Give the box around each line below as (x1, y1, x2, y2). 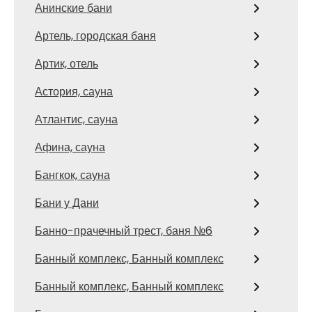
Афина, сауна (35, 139, 105, 155)
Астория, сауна (35, 83, 113, 100)
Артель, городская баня (35, 27, 156, 44)
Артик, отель (35, 55, 98, 72)
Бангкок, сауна (35, 166, 110, 183)
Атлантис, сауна (35, 111, 118, 127)
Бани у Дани (35, 194, 99, 211)
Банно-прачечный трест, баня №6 (35, 222, 212, 239)
